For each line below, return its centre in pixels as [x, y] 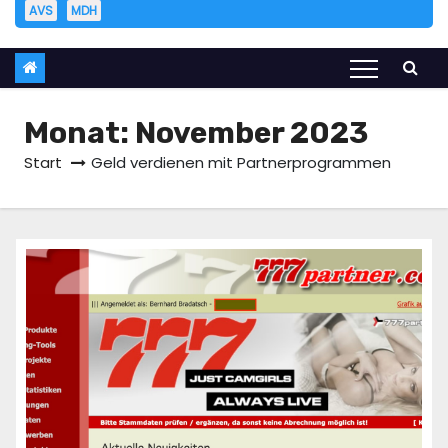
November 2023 [251, 133]
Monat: [79, 133]
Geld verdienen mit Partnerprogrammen [241, 163]
